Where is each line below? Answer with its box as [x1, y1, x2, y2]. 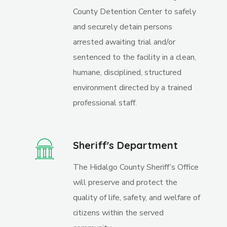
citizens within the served [73, 207, 164, 218]
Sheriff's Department [73, 139, 178, 152]
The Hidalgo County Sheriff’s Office [73, 162, 199, 173]
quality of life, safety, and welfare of [73, 192, 201, 203]
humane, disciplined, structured [73, 67, 182, 78]
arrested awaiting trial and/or [73, 36, 176, 48]
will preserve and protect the [73, 177, 178, 188]
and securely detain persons [73, 21, 173, 32]
